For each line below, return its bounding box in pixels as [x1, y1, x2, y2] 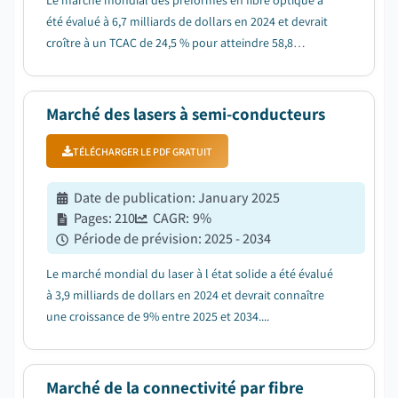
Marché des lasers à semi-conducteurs [46, 103, 325, 124]
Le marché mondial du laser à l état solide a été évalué [46, 266, 333, 282]
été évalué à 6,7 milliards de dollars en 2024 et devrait [46, 13, 328, 29]
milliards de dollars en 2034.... [46, 56, 203, 72]
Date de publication [74, 188, 192, 207]
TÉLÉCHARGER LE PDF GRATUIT [73, 144, 212, 158]
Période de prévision [74, 229, 198, 248]
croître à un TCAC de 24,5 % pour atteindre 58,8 [46, 35, 293, 51]
